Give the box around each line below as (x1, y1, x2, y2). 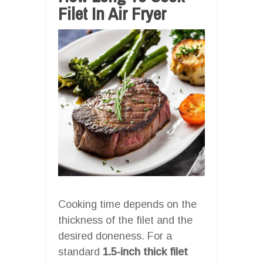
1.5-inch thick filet (103, 245, 188, 258)
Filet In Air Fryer (58, 1, 166, 25)
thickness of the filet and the (58, 214, 193, 226)
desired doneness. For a (58, 230, 172, 242)
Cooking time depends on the (58, 198, 197, 210)
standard (58, 245, 103, 258)
